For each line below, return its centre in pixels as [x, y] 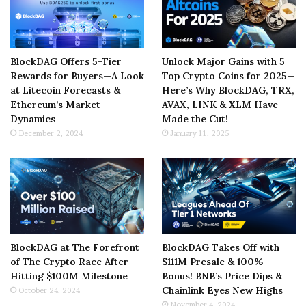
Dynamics [33, 119]
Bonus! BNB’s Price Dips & [222, 276]
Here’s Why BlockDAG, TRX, [228, 90]
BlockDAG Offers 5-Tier [66, 61]
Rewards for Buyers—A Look [77, 75]
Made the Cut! [195, 119]
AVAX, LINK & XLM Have [220, 104]
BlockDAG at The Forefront [75, 247]
